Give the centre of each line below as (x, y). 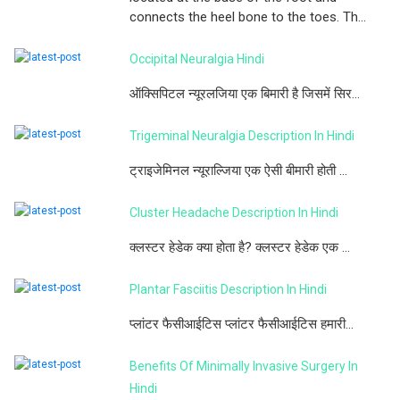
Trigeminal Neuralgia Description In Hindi (242, 135)
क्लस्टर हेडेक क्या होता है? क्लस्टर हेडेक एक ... (240, 247)
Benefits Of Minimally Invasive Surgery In (244, 366)
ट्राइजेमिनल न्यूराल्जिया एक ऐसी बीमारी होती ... (238, 170)
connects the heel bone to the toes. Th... (248, 17)
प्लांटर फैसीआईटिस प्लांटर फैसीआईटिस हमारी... (242, 324)
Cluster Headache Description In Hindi (234, 212)
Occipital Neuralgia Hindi (197, 58)
